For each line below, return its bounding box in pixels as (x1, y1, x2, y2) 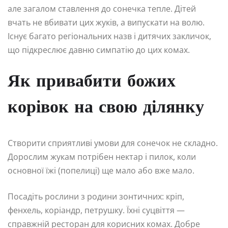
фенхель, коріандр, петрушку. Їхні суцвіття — (8, 205, 185, 216)
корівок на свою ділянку (8, 99, 204, 118)
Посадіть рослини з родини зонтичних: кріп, (8, 191, 184, 203)
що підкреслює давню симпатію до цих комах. (8, 44, 190, 56)
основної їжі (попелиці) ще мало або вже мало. (8, 165, 194, 177)
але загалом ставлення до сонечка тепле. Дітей (8, 3, 196, 15)
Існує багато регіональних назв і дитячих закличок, (8, 31, 211, 42)
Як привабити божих (8, 73, 176, 92)
